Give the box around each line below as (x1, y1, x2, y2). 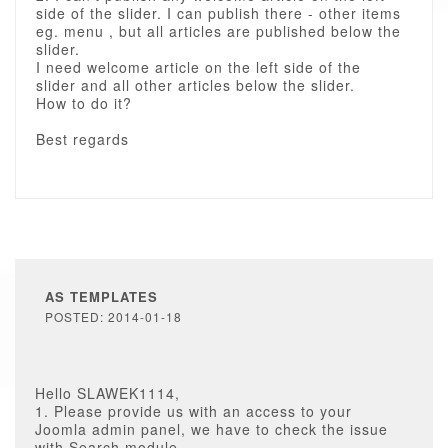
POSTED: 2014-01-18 (45, 308, 182, 325)
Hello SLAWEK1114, (35, 383, 180, 403)
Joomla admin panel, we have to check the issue (35, 419, 388, 439)
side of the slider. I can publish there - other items (36, 3, 401, 23)
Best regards (36, 129, 129, 149)
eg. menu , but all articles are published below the (36, 21, 401, 41)
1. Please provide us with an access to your (35, 401, 352, 421)
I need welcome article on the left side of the (36, 57, 361, 77)
